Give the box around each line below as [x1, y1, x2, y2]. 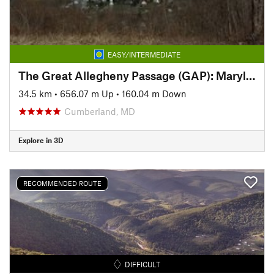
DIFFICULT [125, 259, 161, 268]
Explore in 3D [18, 136, 63, 144]
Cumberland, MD [64, 105, 135, 117]
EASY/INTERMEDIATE [107, 50, 180, 59]
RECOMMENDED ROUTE [23, 179, 102, 187]
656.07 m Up [60, 87, 114, 99]
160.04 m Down [122, 87, 187, 99]
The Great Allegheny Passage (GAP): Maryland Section [246, 68, 256, 83]
